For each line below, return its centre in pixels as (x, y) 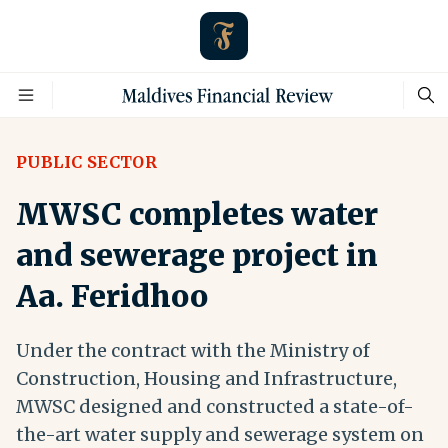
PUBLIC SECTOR (87, 162)
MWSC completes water (197, 214)
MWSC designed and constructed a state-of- (215, 406)
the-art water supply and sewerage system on (220, 434)
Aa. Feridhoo (112, 296)
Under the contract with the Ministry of (193, 350)
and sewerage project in (197, 255)
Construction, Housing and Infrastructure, (206, 378)
